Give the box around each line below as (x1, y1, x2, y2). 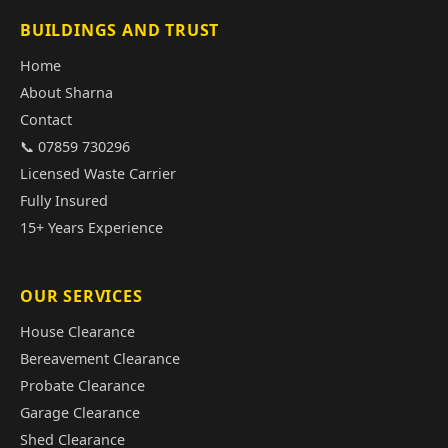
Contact (20, 109, 72, 129)
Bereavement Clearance (20, 348, 180, 368)
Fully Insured (20, 190, 108, 210)
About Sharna (20, 82, 113, 102)
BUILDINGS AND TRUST (20, 18, 220, 41)
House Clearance (20, 321, 135, 341)
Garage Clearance (20, 402, 140, 422)
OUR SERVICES (20, 284, 143, 307)
